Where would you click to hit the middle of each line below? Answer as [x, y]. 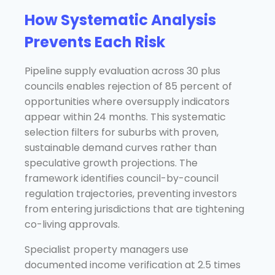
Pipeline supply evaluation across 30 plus [122, 71]
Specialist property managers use [107, 249]
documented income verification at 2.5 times [133, 265]
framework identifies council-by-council [122, 178]
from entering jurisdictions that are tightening [134, 209]
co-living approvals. [72, 224]
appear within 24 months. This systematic [125, 117]
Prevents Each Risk [95, 42]
